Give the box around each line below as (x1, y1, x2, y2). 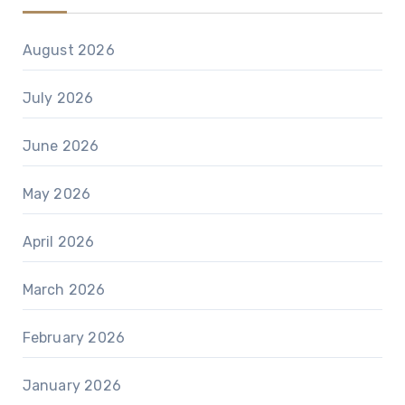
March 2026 (22, 281, 106, 299)
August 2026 (22, 42, 115, 60)
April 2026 (22, 233, 95, 251)
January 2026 (22, 377, 121, 395)
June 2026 (22, 137, 99, 155)
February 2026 (22, 329, 126, 347)
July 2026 (22, 89, 94, 108)
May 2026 (22, 185, 91, 203)
